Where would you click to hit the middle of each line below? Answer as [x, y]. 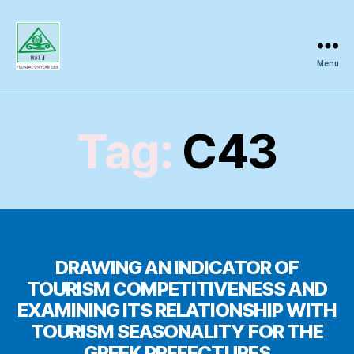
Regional [32, 73]
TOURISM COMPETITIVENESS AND [177, 288]
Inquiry [29, 92]
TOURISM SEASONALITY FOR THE [177, 331]
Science [31, 83]
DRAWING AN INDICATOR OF [177, 267]
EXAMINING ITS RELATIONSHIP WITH [177, 310]
